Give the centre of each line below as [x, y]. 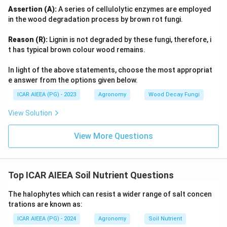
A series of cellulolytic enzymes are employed [134, 9]
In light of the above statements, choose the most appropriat [110, 70]
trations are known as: [45, 204]
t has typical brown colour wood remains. [77, 50]
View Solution [30, 113]
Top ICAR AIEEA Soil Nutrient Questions [91, 175]
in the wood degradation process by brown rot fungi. [96, 19]
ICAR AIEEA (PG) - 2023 [47, 94]
